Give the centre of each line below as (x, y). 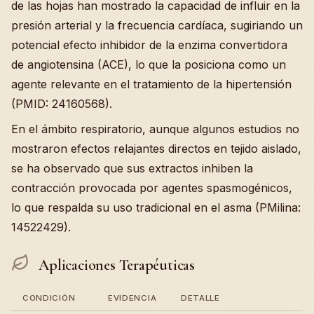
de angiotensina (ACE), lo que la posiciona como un (149, 65)
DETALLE (200, 298)
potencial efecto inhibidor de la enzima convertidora (149, 45)
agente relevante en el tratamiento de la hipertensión (151, 84)
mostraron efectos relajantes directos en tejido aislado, (156, 149)
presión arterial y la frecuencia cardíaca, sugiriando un (157, 26)
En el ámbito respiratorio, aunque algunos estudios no (155, 129)
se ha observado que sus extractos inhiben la (132, 169)
